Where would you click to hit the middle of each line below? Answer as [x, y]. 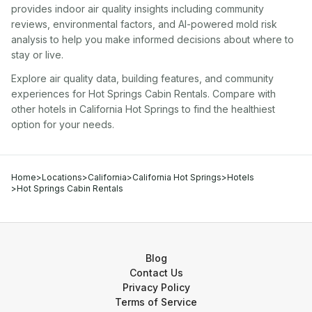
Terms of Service [156, 302]
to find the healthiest [227, 109]
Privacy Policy [156, 287]
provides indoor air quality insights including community [138, 9]
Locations [62, 177]
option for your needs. [63, 124]
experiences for [48, 94]
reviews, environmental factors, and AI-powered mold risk [144, 24]
